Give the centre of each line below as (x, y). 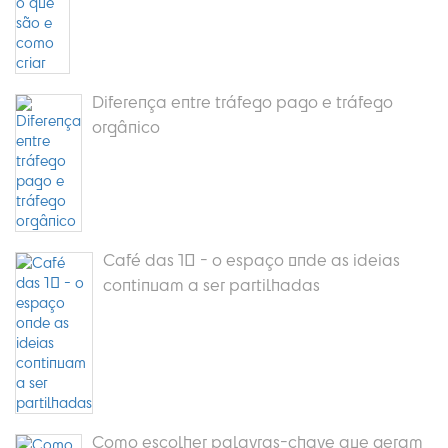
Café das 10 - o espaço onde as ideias (251, 260)
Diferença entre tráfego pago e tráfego (242, 102)
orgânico (126, 127)
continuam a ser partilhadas (211, 285)
